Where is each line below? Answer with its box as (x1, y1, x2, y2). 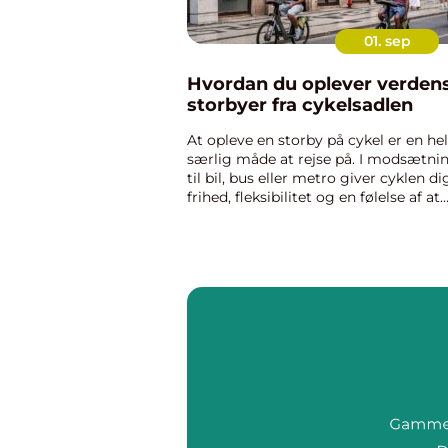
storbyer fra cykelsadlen (187, 94, 413, 116)
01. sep (363, 32, 411, 50)
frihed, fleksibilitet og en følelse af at (187, 188, 440, 206)
